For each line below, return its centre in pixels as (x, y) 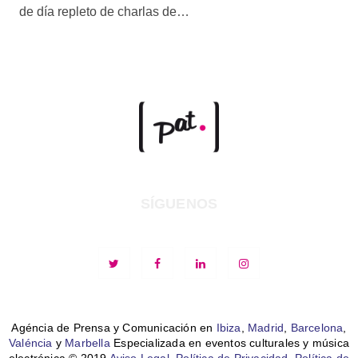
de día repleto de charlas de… (104, 11)
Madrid (266, 328)
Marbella (88, 343)
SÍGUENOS (179, 204)
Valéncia (31, 343)
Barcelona (317, 328)
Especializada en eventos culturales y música (229, 343)
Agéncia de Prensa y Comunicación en (114, 328)
